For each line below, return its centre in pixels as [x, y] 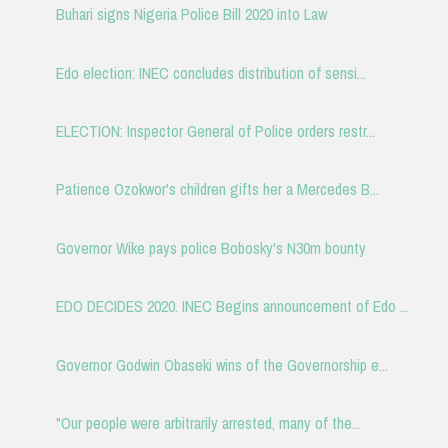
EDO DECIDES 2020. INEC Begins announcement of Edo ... [232, 306]
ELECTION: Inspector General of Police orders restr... [215, 131]
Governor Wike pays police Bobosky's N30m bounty [210, 247]
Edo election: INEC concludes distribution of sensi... [210, 72]
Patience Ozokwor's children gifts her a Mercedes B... [217, 189]
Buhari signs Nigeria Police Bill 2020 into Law [191, 14]
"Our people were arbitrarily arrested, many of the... [208, 422]
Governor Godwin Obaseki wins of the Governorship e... [221, 364]
